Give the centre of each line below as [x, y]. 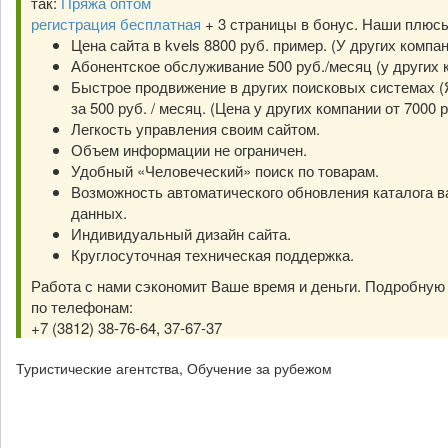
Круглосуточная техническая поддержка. [212, 254]
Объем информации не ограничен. [189, 149]
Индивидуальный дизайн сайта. [181, 233]
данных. [99, 212]
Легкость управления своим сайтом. [195, 128]
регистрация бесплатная [116, 23]
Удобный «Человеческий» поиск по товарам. [225, 170]
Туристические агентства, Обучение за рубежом [174, 368]
